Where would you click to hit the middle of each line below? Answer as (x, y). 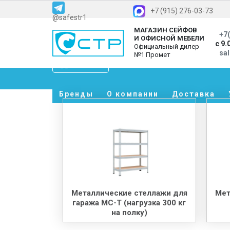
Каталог (88, 64)
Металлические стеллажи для (129, 193)
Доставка (194, 94)
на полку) (129, 212)
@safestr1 (70, 17)
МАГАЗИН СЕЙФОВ (166, 30)
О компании (133, 94)
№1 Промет (152, 55)
